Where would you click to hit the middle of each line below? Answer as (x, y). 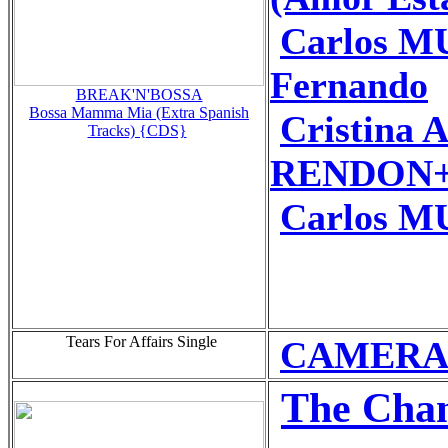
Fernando (349, 84)
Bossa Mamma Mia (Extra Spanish (139, 112)
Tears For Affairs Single (139, 341)
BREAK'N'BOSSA (139, 94)
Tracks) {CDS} (137, 130)
